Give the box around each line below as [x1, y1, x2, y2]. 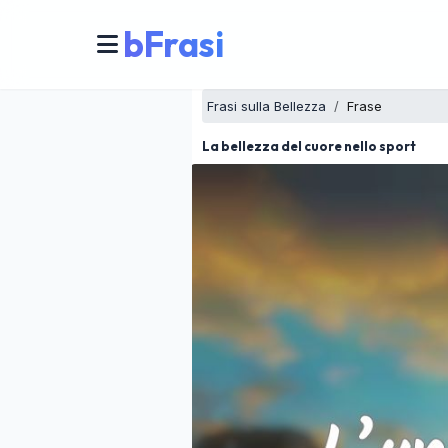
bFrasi [123, 22, 223, 66]
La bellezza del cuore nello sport [202, 138, 416, 154]
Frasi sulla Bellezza [207, 98, 326, 114]
